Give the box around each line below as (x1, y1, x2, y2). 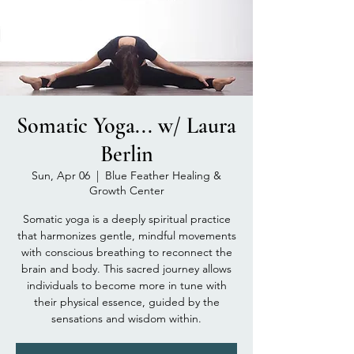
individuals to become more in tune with (26, 277, 227, 292)
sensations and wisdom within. (51, 311, 201, 326)
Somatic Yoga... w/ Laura (17, 111, 236, 139)
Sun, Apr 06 (32, 168, 90, 183)
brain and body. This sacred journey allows (21, 261, 232, 276)
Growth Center (88, 183, 164, 198)
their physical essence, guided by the (33, 294, 220, 309)
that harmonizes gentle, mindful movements (17, 228, 236, 243)
